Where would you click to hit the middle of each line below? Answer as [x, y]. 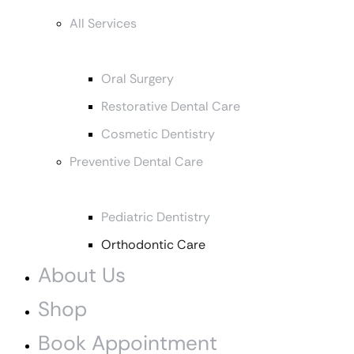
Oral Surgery [137, 79]
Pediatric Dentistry [156, 217]
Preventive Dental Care [136, 162]
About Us [82, 275]
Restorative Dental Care [171, 107]
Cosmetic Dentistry [158, 134]
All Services [103, 24]
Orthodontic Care [153, 245]
